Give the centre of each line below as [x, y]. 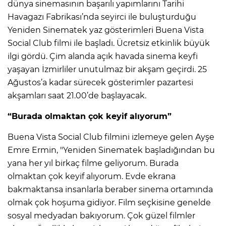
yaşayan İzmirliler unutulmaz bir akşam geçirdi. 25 [107, 69]
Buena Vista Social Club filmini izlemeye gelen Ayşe [111, 137]
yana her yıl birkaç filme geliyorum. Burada [93, 163]
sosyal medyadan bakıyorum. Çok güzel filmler [101, 215]
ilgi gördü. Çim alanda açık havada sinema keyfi [103, 56]
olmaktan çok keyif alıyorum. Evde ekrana [92, 176]
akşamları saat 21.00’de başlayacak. [77, 95]
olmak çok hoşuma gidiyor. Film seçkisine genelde [109, 202]
